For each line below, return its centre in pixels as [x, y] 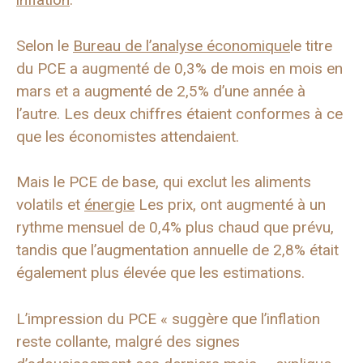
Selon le [45, 45]
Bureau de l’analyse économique [181, 45]
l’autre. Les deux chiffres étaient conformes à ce [179, 113]
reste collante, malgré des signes [128, 341]
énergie [109, 205]
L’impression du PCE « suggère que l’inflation [168, 318]
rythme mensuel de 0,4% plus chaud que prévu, [175, 228]
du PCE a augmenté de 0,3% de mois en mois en [179, 68]
